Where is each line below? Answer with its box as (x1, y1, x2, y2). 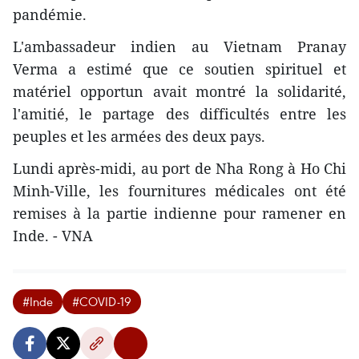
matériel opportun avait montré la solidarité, (13, 81, 346, 101)
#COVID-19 (72, 292, 131, 309)
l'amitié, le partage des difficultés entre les (13, 103, 346, 123)
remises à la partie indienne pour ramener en (13, 203, 346, 223)
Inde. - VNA (13, 225, 93, 245)
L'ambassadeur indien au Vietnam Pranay (13, 36, 346, 56)
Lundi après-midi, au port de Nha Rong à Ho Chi (13, 158, 346, 178)
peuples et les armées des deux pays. (13, 126, 265, 146)
